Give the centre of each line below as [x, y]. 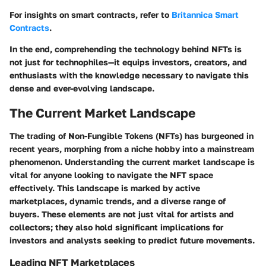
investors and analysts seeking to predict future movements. [132, 240]
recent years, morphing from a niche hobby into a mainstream [132, 148]
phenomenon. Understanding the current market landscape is [132, 161]
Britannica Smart [205, 15]
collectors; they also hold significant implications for [116, 227]
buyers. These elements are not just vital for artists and [122, 214]
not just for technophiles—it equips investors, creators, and [128, 62]
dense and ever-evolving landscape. [82, 88]
